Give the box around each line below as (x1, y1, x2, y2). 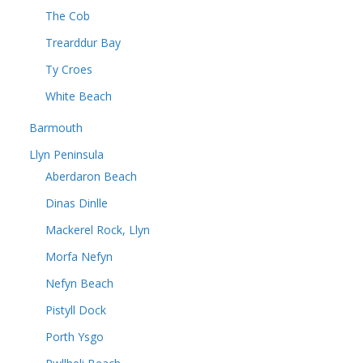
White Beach (45, 88, 112, 104)
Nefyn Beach (45, 275, 113, 291)
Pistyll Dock (45, 302, 106, 318)
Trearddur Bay (45, 35, 121, 50)
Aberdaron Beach (45, 169, 137, 184)
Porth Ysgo (45, 329, 104, 344)
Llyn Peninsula (29, 147, 104, 162)
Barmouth (29, 120, 83, 135)
